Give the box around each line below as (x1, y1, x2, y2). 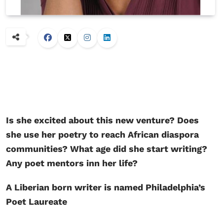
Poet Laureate (6, 196, 67, 207)
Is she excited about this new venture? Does (6, 115, 199, 126)
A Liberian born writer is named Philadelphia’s (6, 182, 205, 193)
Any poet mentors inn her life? (6, 158, 138, 169)
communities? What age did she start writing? (6, 144, 207, 154)
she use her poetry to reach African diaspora (6, 129, 199, 140)
